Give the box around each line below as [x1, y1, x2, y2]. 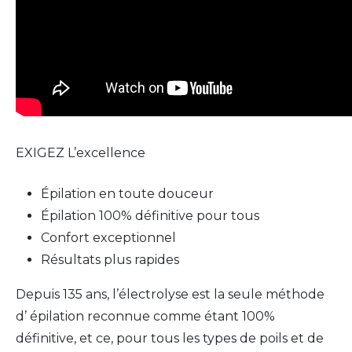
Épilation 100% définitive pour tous [41, 208, 259, 223]
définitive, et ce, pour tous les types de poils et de [16, 331, 324, 346]
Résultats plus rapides [41, 252, 179, 267]
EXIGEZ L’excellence [16, 145, 145, 160]
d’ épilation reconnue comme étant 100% [16, 309, 275, 324]
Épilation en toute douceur [41, 186, 214, 201]
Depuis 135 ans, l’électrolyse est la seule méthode [16, 287, 324, 302]
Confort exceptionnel [41, 230, 176, 245]
